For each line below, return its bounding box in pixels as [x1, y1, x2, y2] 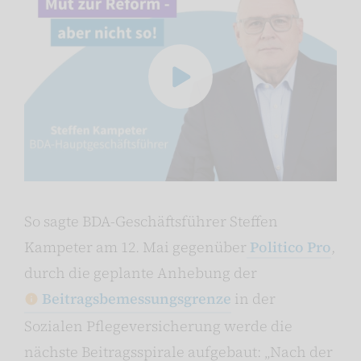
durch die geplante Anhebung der [24, 262, 257, 283]
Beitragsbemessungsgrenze [42, 288, 231, 309]
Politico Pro [247, 236, 331, 257]
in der [231, 288, 276, 309]
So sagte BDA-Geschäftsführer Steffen [24, 210, 278, 231]
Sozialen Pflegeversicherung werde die [24, 315, 293, 336]
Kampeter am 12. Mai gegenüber [24, 236, 247, 257]
